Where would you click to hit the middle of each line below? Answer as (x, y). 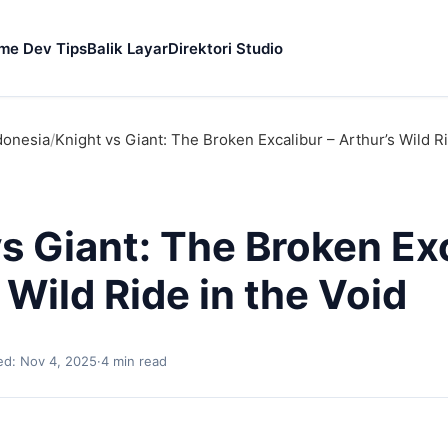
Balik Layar (127, 48)
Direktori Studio (225, 48)
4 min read (134, 360)
